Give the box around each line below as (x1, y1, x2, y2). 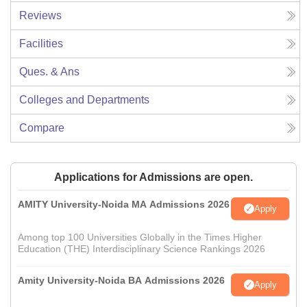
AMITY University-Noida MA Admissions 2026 (18, 199, 230, 210)
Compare (19, 122, 64, 134)
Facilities (19, 38, 63, 50)
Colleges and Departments (19, 94, 149, 106)
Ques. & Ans (19, 66, 79, 78)
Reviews (19, 10, 62, 22)
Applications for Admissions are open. (54, 171, 253, 184)
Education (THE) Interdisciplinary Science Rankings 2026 (18, 243, 265, 255)
